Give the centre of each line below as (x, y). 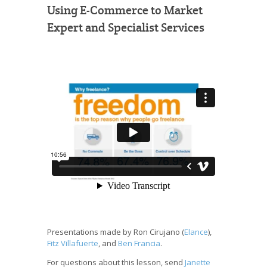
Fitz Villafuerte (73, 243)
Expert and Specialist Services (126, 28)
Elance (196, 232)
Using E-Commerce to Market (125, 11)
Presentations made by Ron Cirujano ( (116, 232)
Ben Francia (139, 243)
